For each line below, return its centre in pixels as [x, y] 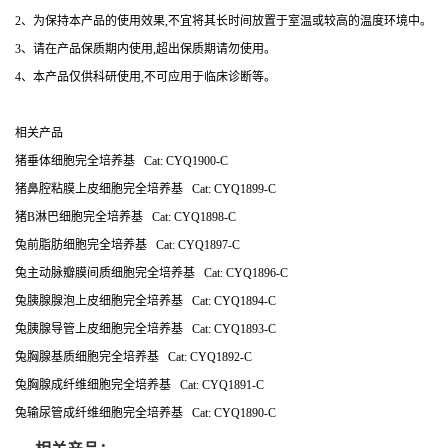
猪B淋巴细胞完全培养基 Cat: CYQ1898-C [125, 217]
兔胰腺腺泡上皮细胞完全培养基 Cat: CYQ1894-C [145, 301]
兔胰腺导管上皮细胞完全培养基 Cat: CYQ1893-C [145, 329]
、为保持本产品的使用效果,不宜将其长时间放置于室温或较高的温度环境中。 [226, 21]
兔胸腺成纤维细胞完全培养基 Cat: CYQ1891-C [139, 385]
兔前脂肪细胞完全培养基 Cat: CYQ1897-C [127, 245]
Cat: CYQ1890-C [229, 413]
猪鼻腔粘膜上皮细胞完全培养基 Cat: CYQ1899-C [145, 189]
